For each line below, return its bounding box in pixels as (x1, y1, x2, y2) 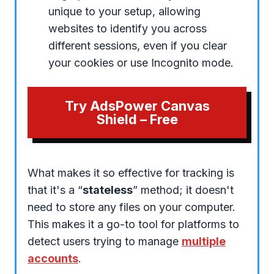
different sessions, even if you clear (48, 39, 227, 52)
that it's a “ (28, 183, 83, 196)
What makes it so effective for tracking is (28, 166, 234, 179)
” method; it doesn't (133, 183, 234, 196)
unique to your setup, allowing (48, 4, 201, 18)
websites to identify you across (48, 21, 207, 35)
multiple (182, 234, 226, 248)
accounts (28, 251, 78, 265)
